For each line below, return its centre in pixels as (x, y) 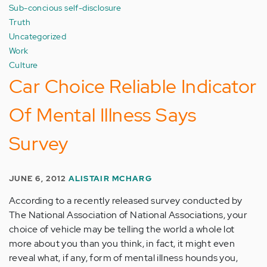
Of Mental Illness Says (103, 115)
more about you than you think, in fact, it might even (122, 243)
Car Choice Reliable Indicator (133, 86)
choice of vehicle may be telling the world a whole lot (122, 229)
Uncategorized (38, 36)
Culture (24, 65)
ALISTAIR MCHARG (110, 178)
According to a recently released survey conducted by (126, 201)
